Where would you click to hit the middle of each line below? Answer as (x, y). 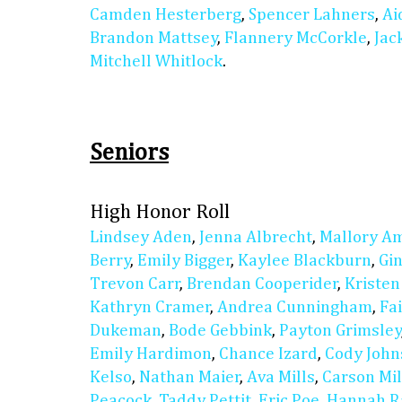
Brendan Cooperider (262, 284)
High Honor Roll (160, 212)
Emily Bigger (184, 260)
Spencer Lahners (312, 14)
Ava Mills (281, 377)
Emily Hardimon (151, 354)
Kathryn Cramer (150, 307)
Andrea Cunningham (295, 307)
